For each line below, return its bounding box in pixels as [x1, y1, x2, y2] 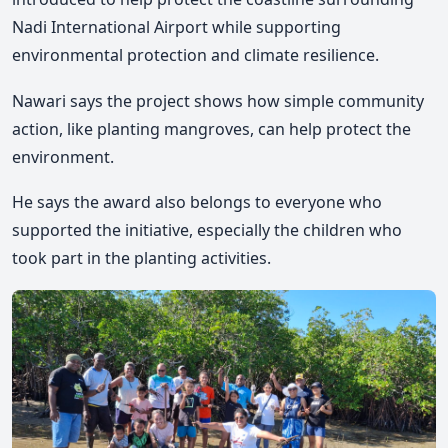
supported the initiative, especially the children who [12, 219, 402, 242]
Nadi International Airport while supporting [12, 15, 341, 38]
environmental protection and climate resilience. [12, 43, 379, 66]
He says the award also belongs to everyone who [12, 191, 382, 214]
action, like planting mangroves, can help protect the [12, 117, 411, 140]
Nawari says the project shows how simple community [12, 89, 424, 112]
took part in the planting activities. [12, 247, 271, 270]
